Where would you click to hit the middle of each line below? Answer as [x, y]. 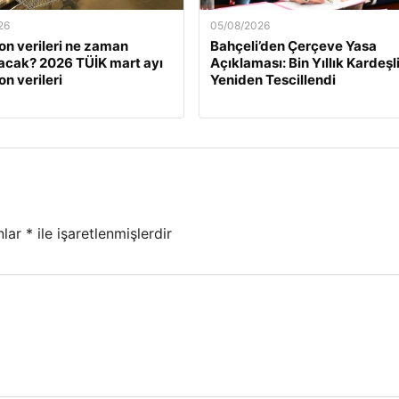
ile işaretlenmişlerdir [102, 233]
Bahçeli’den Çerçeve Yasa [293, 46]
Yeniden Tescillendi [273, 80]
